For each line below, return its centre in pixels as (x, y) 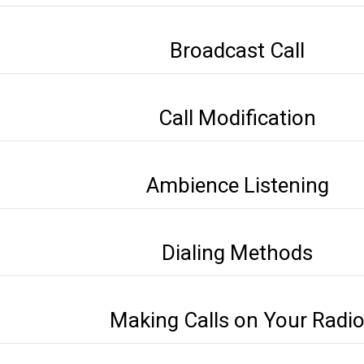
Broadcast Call (238, 50)
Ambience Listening (237, 185)
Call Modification (238, 118)
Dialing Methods (238, 253)
